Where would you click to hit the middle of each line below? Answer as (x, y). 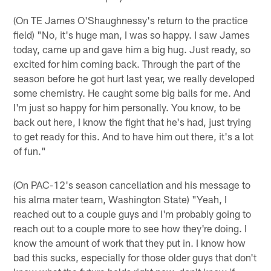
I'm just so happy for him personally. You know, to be (127, 107)
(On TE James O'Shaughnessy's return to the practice (131, 20)
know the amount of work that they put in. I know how (130, 242)
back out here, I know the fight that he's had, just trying (132, 121)
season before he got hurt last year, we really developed (134, 78)
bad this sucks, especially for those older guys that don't (135, 257)
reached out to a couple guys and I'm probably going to (132, 213)
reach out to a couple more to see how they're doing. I (130, 228)
